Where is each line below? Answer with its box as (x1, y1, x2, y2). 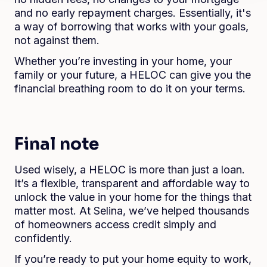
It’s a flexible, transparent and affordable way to (14, 177, 250, 190)
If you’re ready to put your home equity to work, (14, 253, 252, 265)
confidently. (14, 232, 72, 244)
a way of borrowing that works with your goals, (14, 20, 249, 33)
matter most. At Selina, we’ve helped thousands (14, 204, 249, 217)
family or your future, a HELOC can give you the (14, 69, 251, 81)
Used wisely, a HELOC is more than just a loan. (14, 163, 245, 176)
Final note (14, 133, 99, 154)
